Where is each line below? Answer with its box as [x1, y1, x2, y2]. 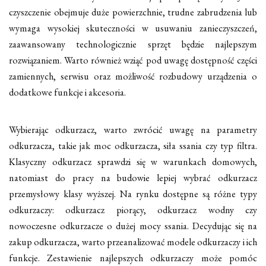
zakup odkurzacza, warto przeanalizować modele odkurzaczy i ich [9, 235, 257, 248]
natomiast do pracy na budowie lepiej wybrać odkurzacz [9, 171, 257, 184]
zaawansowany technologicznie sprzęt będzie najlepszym [9, 37, 257, 50]
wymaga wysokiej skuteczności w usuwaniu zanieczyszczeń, [9, 21, 257, 34]
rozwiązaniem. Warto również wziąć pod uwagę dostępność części [9, 53, 257, 66]
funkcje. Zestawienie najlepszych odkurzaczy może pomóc [9, 251, 257, 264]
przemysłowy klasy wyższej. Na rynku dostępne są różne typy [9, 187, 257, 200]
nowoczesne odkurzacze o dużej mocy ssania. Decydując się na [9, 219, 257, 232]
